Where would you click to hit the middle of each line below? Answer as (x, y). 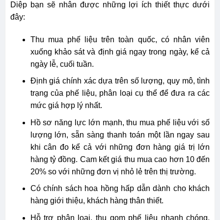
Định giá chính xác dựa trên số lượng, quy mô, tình (120, 81)
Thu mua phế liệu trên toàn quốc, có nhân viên (120, 39)
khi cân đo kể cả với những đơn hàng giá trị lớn (120, 147)
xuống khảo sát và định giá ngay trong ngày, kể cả (120, 52)
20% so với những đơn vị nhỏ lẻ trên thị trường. (114, 171)
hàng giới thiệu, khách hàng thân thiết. (98, 201)
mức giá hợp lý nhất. (67, 106)
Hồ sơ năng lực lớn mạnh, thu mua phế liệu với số (120, 122)
